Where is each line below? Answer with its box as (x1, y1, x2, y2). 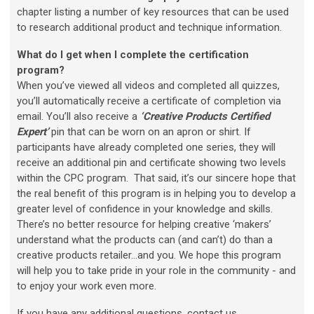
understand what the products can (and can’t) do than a (17, 233, 273, 247)
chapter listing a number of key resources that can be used (17, 6, 289, 19)
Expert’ (17, 125, 51, 139)
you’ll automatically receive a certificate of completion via (17, 95, 281, 108)
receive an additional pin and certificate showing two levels (17, 156, 286, 170)
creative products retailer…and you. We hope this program (17, 249, 281, 262)
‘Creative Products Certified (140, 110, 270, 123)
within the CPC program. (17, 172, 131, 185)
